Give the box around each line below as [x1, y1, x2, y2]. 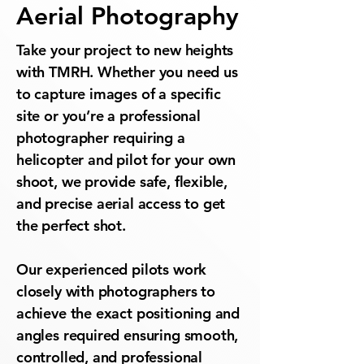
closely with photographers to [16, 282, 215, 301]
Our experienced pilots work [16, 260, 207, 279]
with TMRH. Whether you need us [16, 63, 238, 81]
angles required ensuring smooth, [16, 326, 239, 344]
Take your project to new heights [16, 41, 234, 59]
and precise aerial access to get [16, 194, 226, 213]
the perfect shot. [16, 216, 126, 235]
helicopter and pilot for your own [16, 150, 236, 169]
